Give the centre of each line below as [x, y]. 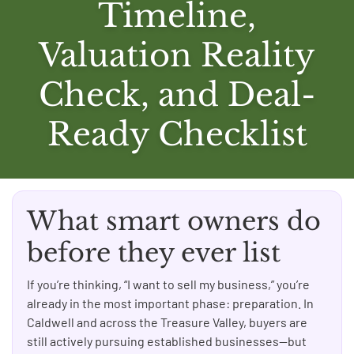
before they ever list [154, 253]
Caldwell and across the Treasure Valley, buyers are [167, 322]
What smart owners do [174, 222]
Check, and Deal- [177, 95]
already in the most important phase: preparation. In [170, 303]
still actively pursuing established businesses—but [167, 341]
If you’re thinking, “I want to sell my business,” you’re [168, 284]
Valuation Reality [177, 56]
